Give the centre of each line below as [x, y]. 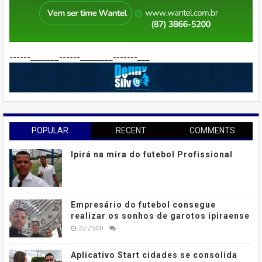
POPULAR [50, 130]
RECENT [131, 130]
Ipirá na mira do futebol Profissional [152, 154]
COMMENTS [212, 130]
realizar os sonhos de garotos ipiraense [160, 216]
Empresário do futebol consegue [143, 204]
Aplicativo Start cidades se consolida [154, 255]
